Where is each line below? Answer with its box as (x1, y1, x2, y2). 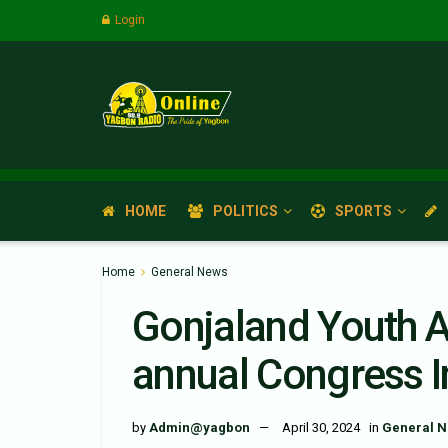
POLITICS (213, 203, 278, 219)
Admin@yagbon (149, 419, 250, 435)
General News (151, 265, 228, 279)
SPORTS (335, 203, 392, 219)
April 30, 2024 (282, 419, 360, 435)
